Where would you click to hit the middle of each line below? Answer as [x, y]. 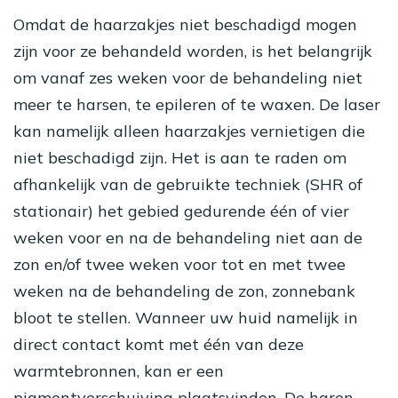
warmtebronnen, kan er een [119, 371]
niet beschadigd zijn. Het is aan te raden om [180, 158]
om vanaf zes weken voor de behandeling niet [188, 78]
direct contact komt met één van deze [159, 345]
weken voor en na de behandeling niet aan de [188, 238]
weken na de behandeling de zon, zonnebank [184, 291]
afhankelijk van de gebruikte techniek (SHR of [188, 185]
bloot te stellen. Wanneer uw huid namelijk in [186, 318]
